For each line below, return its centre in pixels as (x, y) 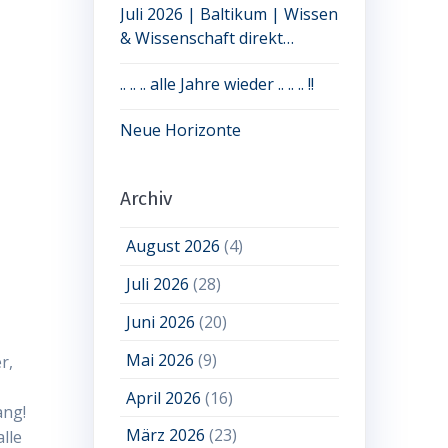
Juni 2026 (161, 321)
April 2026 (164, 397)
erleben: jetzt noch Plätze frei (229, 62)
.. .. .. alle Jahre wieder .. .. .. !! (216, 84)
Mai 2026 (160, 359)
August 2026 (173, 246)
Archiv (145, 199)
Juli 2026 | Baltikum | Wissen (228, 14)
